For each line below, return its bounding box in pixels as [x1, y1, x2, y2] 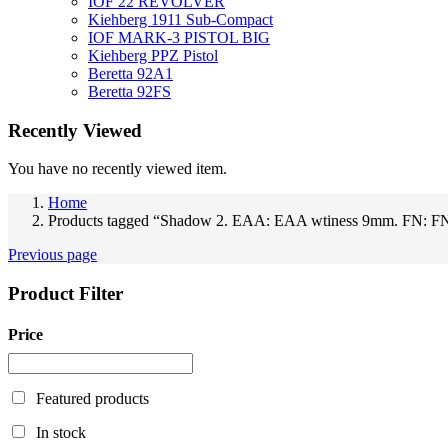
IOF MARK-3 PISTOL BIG [88, 28, 270, 46]
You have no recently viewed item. [8, 160, 227, 178]
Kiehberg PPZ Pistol [88, 46, 218, 64]
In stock [36, 424, 86, 442]
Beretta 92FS [88, 82, 171, 100]
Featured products [36, 390, 149, 408]
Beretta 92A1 [88, 64, 173, 82]
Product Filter [8, 283, 123, 305]
